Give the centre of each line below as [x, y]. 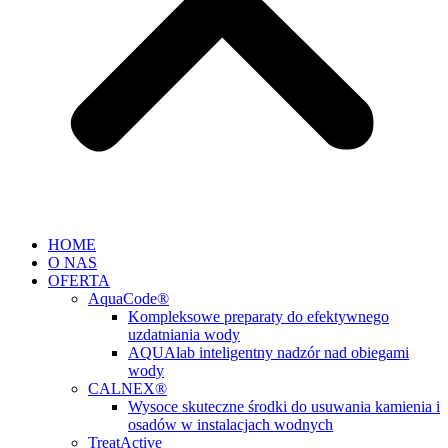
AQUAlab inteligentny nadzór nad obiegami [268, 352]
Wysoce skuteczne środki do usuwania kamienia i [284, 406]
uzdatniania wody [184, 334]
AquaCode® [128, 298]
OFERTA [79, 280]
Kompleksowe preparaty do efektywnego [258, 316]
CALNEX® [127, 388]
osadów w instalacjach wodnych [230, 424]
